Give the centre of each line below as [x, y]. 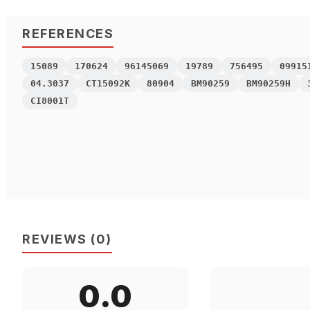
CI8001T [50, 101]
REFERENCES [68, 34]
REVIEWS [55, 239]
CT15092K [108, 84]
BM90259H [268, 84]
